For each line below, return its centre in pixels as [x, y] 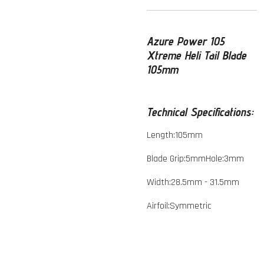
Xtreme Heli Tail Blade [197, 55]
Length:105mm [175, 135]
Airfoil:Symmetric [179, 206]
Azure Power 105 [186, 41]
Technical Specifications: [200, 112]
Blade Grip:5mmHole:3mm [195, 159]
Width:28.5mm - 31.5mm [193, 182]
